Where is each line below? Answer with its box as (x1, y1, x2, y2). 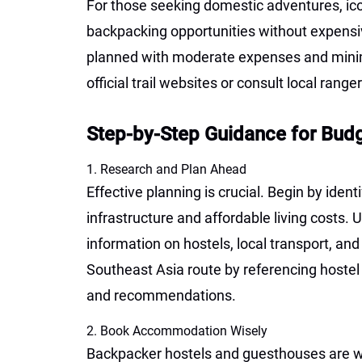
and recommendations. (86, 287, 236, 304)
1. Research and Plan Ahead (86, 162, 246, 177)
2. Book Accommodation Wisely (86, 323, 267, 339)
